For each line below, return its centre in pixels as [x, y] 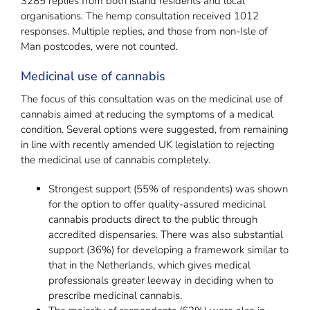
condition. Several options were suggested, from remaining [155, 130]
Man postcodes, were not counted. [99, 47]
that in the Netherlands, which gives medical [149, 265]
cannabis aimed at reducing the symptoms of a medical [147, 115]
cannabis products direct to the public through [153, 220]
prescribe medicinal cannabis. [115, 296]
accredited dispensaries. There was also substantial [166, 235]
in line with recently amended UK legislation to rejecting [148, 145]
